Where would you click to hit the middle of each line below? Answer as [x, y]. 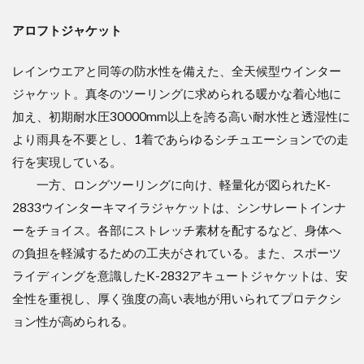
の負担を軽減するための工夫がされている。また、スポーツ [177, 252]
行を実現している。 [67, 161]
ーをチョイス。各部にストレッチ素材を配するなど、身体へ [177, 230]
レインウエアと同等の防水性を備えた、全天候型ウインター [177, 70]
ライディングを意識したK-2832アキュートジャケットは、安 [180, 275]
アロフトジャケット [67, 30]
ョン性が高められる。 [73, 321]
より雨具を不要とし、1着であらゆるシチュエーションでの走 [180, 139]
